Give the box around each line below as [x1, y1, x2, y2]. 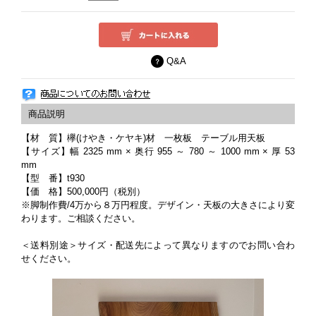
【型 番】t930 [21, 173, 85, 183]
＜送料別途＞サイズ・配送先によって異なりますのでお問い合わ [21, 240, 295, 250]
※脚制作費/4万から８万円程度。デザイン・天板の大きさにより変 [21, 200, 295, 210]
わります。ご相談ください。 [21, 213, 140, 224]
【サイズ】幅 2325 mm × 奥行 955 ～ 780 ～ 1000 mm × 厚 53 [21, 146, 295, 157]
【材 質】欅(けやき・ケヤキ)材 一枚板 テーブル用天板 [21, 133, 265, 143]
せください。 [21, 253, 76, 264]
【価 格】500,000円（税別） [21, 186, 145, 197]
